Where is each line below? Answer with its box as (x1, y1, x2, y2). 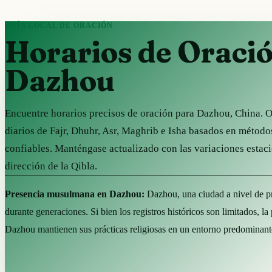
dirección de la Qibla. (5, 160, 97, 172)
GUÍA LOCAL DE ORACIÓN (5, 21, 114, 30)
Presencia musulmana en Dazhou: (5, 188, 144, 199)
